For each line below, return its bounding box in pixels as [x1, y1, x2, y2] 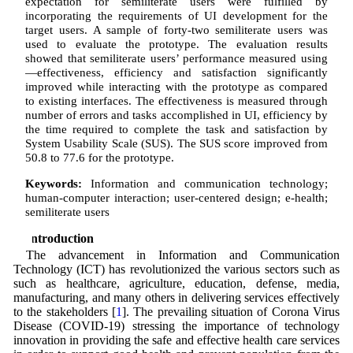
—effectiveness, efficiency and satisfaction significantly [25, 65, 328, 79]
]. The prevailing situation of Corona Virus [121, 305, 340, 319]
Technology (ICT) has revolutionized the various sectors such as [13, 262, 340, 277]
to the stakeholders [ [13, 305, 116, 319]
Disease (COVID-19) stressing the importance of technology [13, 319, 340, 333]
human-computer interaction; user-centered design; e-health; [25, 190, 328, 204]
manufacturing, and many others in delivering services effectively [13, 291, 340, 305]
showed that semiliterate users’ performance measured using [25, 50, 328, 65]
